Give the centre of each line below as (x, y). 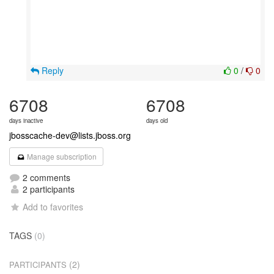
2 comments (45, 177)
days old (157, 120)
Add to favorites (53, 207)
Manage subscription (61, 156)
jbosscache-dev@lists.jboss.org (70, 135)
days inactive (26, 120)
